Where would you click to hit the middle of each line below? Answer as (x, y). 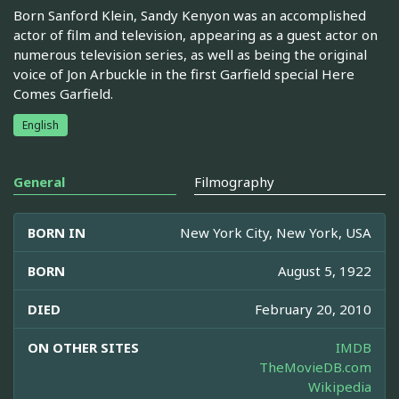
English (41, 125)
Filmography (234, 181)
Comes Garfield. (63, 93)
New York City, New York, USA (276, 232)
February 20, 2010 (313, 309)
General (39, 181)
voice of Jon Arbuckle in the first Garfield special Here (184, 73)
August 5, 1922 (325, 270)
